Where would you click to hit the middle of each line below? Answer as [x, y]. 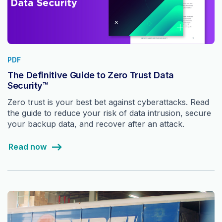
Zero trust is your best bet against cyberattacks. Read [108, 102]
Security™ [28, 86]
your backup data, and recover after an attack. [96, 124]
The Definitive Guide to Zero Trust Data [91, 75]
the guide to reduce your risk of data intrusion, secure [109, 113]
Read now [27, 146]
